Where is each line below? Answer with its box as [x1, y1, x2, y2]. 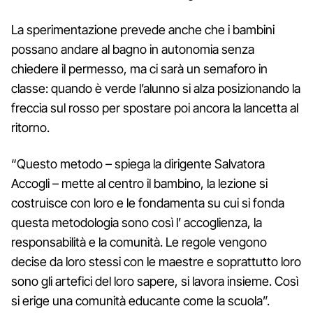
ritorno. [11, 119, 50, 135]
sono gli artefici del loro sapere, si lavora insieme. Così [11, 273, 298, 289]
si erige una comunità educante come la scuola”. [11, 293, 270, 308]
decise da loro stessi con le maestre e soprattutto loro [11, 254, 301, 269]
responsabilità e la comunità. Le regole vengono [11, 234, 267, 249]
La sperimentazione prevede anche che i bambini [11, 22, 275, 37]
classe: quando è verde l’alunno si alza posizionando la [11, 80, 300, 96]
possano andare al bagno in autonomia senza [11, 41, 254, 57]
